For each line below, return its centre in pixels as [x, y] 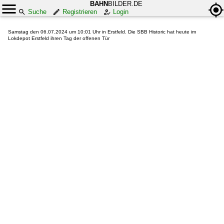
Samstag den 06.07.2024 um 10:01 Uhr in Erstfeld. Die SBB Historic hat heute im [102, 32]
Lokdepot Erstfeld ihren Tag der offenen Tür [59, 38]
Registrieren [80, 12]
